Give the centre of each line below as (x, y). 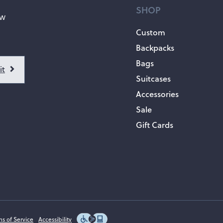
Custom (151, 32)
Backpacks (155, 48)
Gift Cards (155, 125)
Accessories (157, 94)
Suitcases (153, 78)
